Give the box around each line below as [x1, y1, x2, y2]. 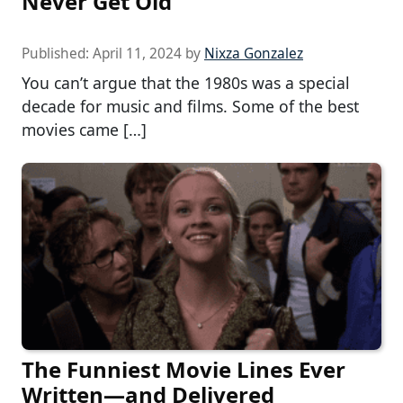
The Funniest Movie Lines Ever [22, 354, 345, 384]
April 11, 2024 [93, 43, 182, 63]
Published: [22, 43, 93, 63]
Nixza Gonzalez [204, 43, 303, 63]
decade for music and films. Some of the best [22, 94, 359, 117]
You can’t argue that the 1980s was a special [22, 71, 350, 94]
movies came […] [22, 118, 147, 140]
